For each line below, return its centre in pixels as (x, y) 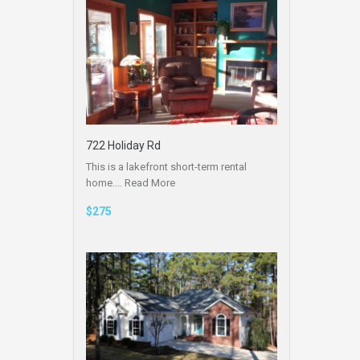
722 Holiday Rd (123, 145)
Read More (150, 182)
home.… (105, 182)
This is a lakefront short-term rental (166, 166)
